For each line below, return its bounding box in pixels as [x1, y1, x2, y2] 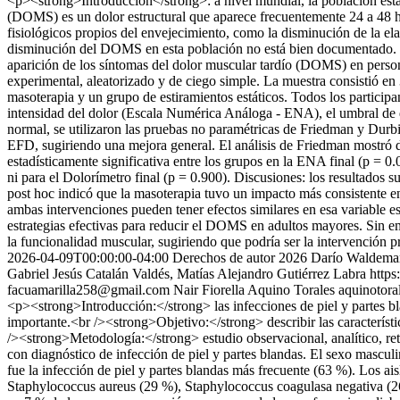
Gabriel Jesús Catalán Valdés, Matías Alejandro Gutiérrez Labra [7, 266, 366, 281]
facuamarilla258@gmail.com [7, 282, 170, 297]
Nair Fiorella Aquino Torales [173, 282, 335, 297]
